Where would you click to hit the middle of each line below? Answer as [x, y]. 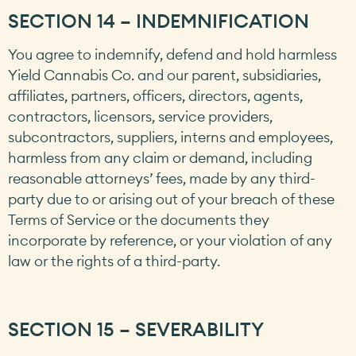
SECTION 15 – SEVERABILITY [136, 329]
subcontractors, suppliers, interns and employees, [170, 137]
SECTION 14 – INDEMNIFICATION [159, 20]
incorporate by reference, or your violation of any [170, 240]
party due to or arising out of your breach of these [171, 199]
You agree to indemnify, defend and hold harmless [172, 54]
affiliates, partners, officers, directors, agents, [155, 95]
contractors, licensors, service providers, [140, 116]
